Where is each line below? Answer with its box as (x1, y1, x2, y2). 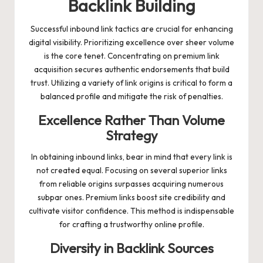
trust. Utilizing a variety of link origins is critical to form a (31, 77, 232, 88)
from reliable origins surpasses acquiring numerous (39, 178, 224, 189)
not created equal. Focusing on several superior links (36, 164, 227, 176)
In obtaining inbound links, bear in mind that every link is (31, 151, 232, 162)
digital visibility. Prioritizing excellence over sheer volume (29, 36, 234, 48)
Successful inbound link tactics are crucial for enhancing (30, 23, 233, 34)
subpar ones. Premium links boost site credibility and (38, 191, 225, 203)
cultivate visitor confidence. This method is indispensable (29, 205, 234, 216)
